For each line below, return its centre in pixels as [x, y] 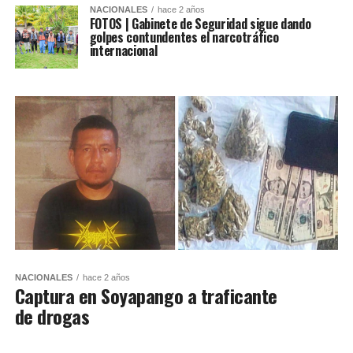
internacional [123, 51]
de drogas [52, 316]
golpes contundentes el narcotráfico [184, 37]
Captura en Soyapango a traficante [146, 296]
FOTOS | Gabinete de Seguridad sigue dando [200, 24]
